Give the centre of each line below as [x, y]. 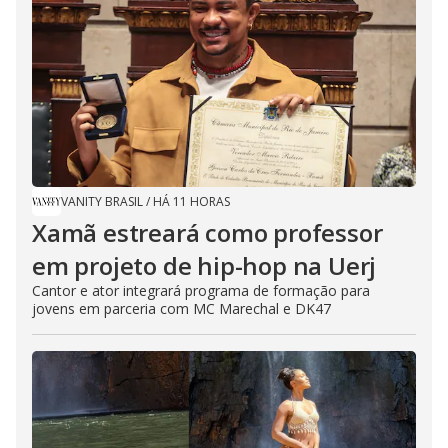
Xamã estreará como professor [207, 233]
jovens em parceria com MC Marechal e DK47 [181, 309]
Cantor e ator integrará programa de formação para [201, 291]
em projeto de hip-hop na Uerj [204, 266]
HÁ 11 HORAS [191, 202]
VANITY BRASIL [102, 202]
